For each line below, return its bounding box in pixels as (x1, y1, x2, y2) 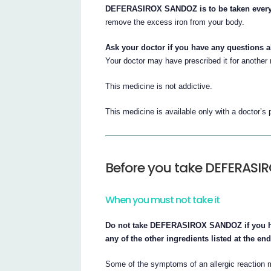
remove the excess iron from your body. (105, 17, 245, 27)
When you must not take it (105, 193, 220, 207)
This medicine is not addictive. (105, 81, 213, 91)
